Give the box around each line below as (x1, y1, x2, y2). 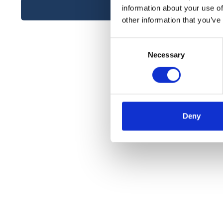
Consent (110, 39, 138, 48)
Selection (110, 51, 140, 60)
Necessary (148, 50, 185, 59)
